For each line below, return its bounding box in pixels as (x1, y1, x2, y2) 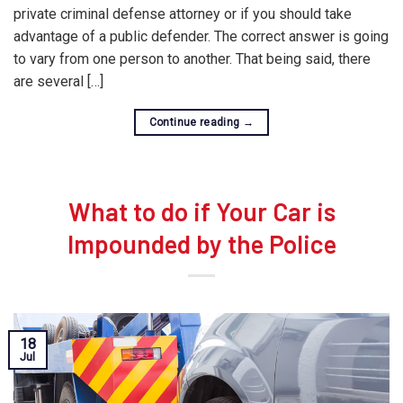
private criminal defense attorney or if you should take (13, 4, 352, 22)
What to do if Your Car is (67, 195, 336, 227)
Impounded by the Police (67, 228, 336, 259)
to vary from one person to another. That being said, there (13, 49, 371, 67)
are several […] (13, 72, 103, 90)
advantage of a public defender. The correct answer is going (13, 27, 389, 45)
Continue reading (148, 115, 243, 129)
